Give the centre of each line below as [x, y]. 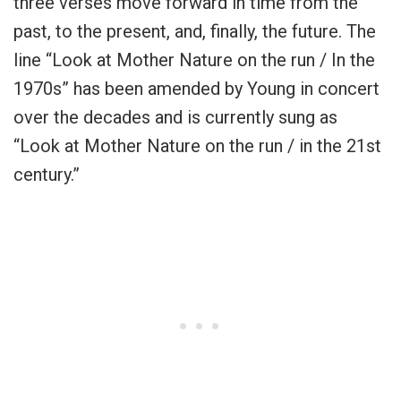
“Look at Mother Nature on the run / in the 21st [197, 146]
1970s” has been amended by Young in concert [196, 89]
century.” [47, 175]
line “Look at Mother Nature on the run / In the [194, 60]
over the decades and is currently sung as [175, 118]
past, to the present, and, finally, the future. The [195, 32]
